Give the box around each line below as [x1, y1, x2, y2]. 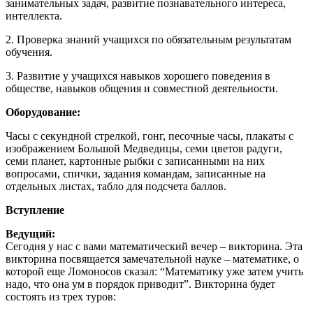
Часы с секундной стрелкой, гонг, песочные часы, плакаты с [6, 130, 293, 143]
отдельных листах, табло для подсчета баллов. [6, 180, 226, 193]
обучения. [6, 46, 52, 59]
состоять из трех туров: [6, 291, 116, 303]
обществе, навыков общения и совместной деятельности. [6, 82, 278, 95]
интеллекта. [6, 10, 62, 22]
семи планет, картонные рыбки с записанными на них [6, 155, 265, 168]
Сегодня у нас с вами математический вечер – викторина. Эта [6, 240, 303, 253]
